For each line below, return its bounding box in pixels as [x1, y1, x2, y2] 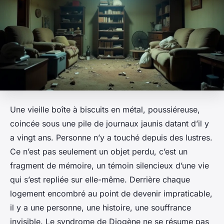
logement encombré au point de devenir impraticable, [10, 188, 212, 199]
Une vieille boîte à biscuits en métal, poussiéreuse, [10, 104, 200, 115]
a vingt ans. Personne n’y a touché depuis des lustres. [10, 132, 212, 143]
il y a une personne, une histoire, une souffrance [10, 202, 191, 213]
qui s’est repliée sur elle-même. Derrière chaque [10, 174, 190, 185]
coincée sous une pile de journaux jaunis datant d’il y [10, 118, 209, 129]
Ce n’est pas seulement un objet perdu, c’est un [10, 146, 187, 157]
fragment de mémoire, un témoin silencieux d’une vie [10, 160, 209, 171]
